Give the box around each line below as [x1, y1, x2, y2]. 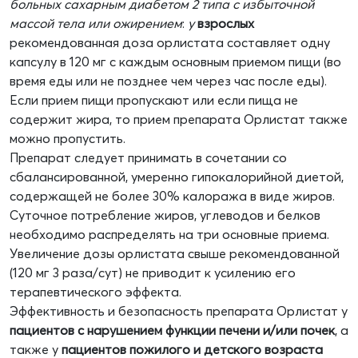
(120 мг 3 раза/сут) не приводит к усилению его [10, 265, 296, 281]
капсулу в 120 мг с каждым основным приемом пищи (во [10, 54, 341, 70]
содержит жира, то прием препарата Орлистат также [10, 111, 348, 128]
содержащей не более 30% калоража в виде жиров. [10, 188, 335, 205]
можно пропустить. [10, 130, 125, 147]
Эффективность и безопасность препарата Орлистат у [10, 303, 348, 320]
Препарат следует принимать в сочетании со [10, 149, 287, 166]
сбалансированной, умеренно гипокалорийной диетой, [10, 169, 344, 185]
